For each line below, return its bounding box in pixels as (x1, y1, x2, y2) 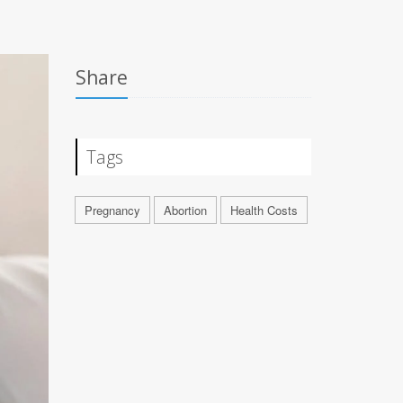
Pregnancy (84, 201, 140, 219)
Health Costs (229, 201, 298, 219)
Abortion (163, 201, 207, 219)
